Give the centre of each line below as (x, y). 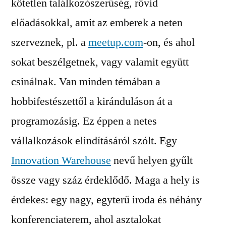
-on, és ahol (169, 42)
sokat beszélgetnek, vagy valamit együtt (100, 62)
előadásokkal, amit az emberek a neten (97, 23)
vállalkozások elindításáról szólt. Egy (94, 141)
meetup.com (116, 42)
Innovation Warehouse (61, 160)
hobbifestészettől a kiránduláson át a (92, 101)
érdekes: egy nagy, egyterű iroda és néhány (106, 200)
